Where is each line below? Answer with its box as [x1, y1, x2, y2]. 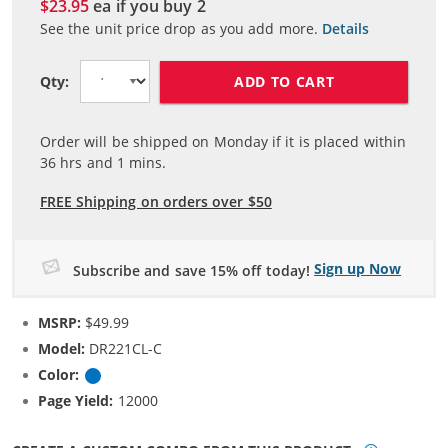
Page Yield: [38, 391, 114, 410]
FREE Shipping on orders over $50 [40, 192, 272, 212]
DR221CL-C [85, 339, 163, 358]
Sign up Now [314, 259, 402, 279]
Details [322, 19, 370, 39]
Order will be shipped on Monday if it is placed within [40, 132, 406, 152]
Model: [38, 339, 85, 358]
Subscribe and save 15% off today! [73, 261, 310, 280]
